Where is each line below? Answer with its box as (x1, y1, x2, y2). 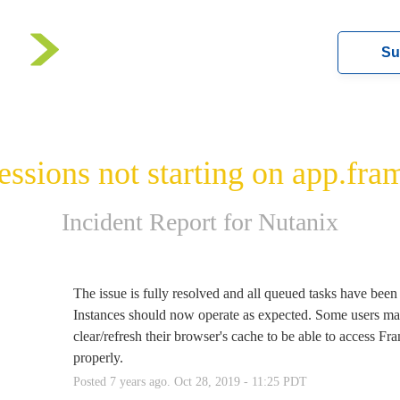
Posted (72, 374, 110, 388)
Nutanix (258, 207, 338, 236)
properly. (72, 349, 123, 365)
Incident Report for (62, 207, 258, 236)
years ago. (115, 374, 174, 388)
